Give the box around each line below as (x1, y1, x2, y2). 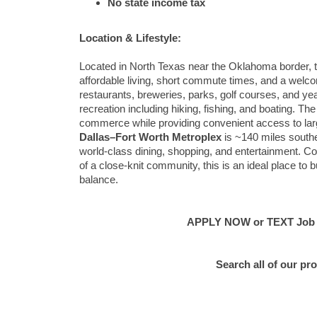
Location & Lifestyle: (79, 33, 181, 44)
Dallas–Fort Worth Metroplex (79, 132, 221, 143)
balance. (79, 174, 118, 185)
